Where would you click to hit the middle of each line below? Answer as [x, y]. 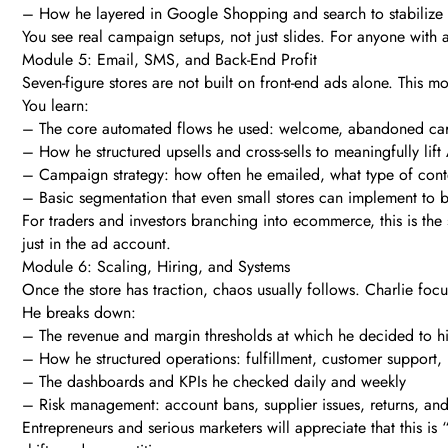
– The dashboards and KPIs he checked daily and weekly [214, 382]
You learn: [55, 106]
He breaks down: [79, 313]
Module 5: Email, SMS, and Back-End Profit [169, 60]
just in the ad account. [96, 244]
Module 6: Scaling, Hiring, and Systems [156, 267]
